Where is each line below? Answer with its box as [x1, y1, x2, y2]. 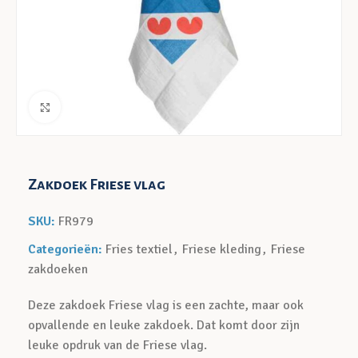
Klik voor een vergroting [61, 99, 182, 114]
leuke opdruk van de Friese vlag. [28, 337, 208, 353]
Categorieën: [28, 241, 103, 257]
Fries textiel [105, 241, 173, 257]
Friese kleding [182, 241, 262, 257]
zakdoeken [28, 261, 89, 277]
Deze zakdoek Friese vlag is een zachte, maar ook [28, 297, 304, 313]
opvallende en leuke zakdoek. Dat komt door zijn [28, 317, 300, 333]
